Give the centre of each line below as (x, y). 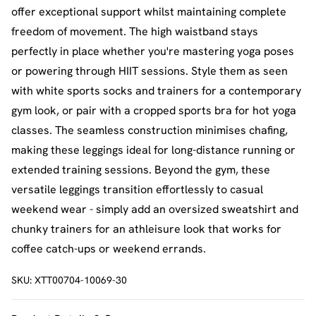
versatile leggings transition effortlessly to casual (137, 189)
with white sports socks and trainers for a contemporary (156, 90)
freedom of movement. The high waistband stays (135, 31)
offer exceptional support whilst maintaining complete (149, 11)
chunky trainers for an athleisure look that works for (146, 229)
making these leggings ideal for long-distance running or (153, 150)
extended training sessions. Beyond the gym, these (141, 169)
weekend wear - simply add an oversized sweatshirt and (155, 209)
